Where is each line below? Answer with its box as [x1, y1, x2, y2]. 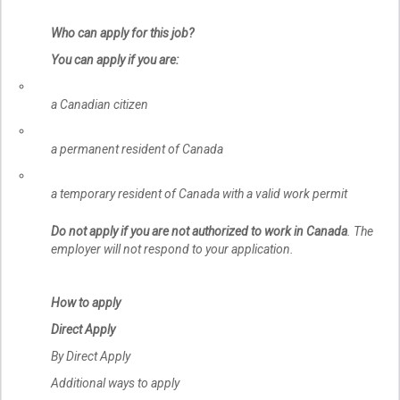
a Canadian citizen [51, 97, 148, 112]
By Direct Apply [51, 348, 130, 363]
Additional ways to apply [51, 375, 179, 390]
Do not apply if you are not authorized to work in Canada [51, 223, 347, 238]
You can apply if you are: [51, 53, 179, 68]
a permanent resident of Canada [51, 142, 223, 157]
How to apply [51, 295, 121, 310]
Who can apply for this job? [51, 26, 194, 41]
